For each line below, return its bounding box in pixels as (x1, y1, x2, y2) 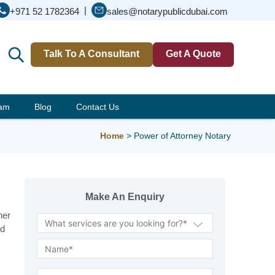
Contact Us (76, 102, 119, 112)
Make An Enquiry (85, 192, 165, 203)
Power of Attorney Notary (134, 131, 231, 141)
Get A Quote (165, 48, 221, 59)
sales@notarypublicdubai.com (107, 6, 228, 17)
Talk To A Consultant (44, 48, 140, 59)
